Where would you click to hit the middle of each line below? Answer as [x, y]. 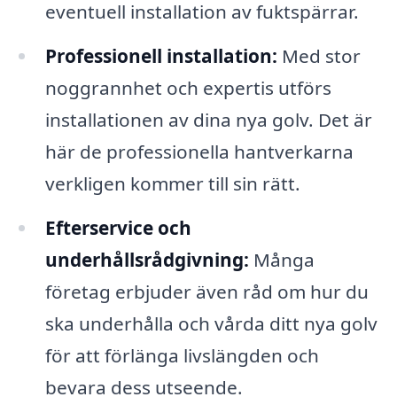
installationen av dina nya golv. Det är [208, 119]
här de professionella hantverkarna [199, 151]
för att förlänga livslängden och [182, 355]
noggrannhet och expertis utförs [188, 87]
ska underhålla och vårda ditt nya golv [211, 323]
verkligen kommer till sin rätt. [172, 183]
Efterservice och [118, 227]
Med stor [319, 55]
